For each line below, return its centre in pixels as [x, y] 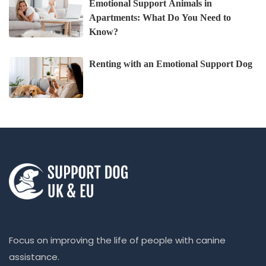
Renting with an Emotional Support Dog [171, 64]
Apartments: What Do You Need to [160, 18]
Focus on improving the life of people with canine [117, 240]
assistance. [34, 257]
